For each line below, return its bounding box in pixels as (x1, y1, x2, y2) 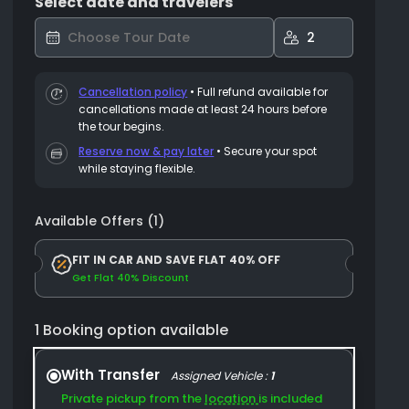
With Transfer (61, 365, 164, 384)
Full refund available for (197, 84, 329, 100)
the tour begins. (79, 119, 165, 134)
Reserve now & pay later (79, 143, 215, 159)
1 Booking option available (35, 320, 229, 341)
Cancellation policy (79, 84, 188, 100)
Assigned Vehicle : (171, 368, 271, 383)
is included (258, 390, 323, 407)
